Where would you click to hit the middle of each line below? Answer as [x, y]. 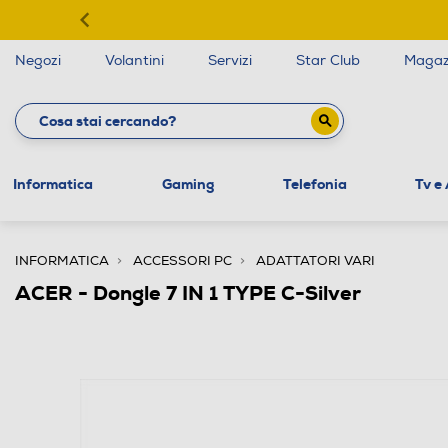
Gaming [187, 183]
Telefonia [314, 183]
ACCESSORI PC [182, 260]
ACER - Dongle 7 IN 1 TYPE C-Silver [188, 292]
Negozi [38, 60]
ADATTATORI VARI [315, 260]
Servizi [230, 60]
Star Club [328, 60]
